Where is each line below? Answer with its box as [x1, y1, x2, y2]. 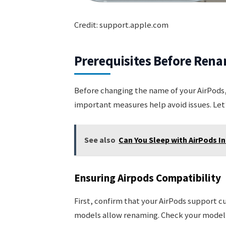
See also [84, 134, 116, 145]
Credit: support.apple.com [74, 19, 168, 30]
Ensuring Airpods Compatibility [74, 171, 221, 185]
